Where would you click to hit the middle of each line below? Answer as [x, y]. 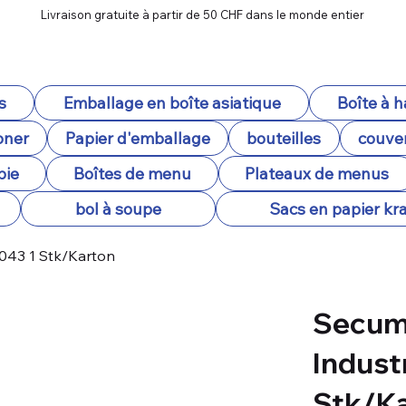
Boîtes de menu [132, 174]
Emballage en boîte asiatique [172, 103]
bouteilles [284, 138]
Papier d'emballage [138, 138]
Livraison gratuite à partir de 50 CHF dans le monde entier [203, 14]
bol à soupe [119, 209]
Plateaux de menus [317, 174]
